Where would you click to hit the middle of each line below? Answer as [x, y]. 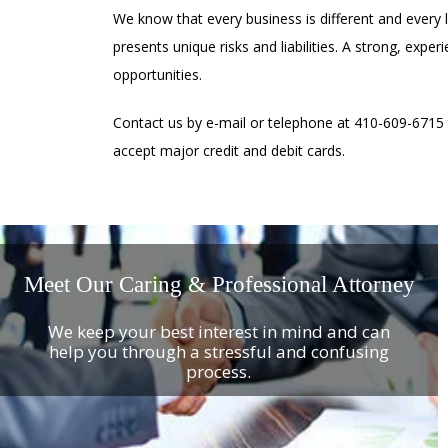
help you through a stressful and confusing [218, 351]
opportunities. [157, 74]
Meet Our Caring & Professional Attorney [219, 284]
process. [219, 371]
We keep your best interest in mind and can [218, 331]
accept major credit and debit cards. [229, 150]
